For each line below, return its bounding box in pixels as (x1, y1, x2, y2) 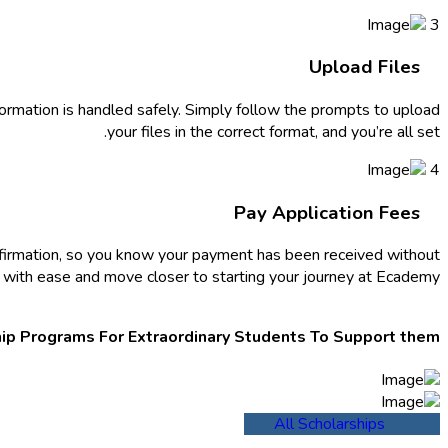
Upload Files (309, 54, 420, 81)
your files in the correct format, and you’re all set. (107, 121, 440, 143)
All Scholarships (274, 412, 385, 435)
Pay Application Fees (234, 199, 420, 226)
